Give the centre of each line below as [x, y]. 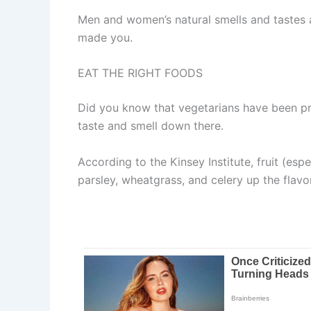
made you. [105, 37]
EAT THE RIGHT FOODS [140, 73]
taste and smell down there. [151, 126]
